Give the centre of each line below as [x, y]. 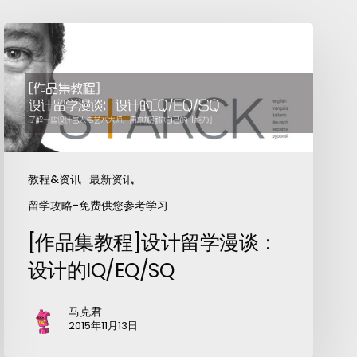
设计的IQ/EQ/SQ [101, 271]
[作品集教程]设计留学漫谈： [153, 243]
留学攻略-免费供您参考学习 [98, 206]
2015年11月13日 [103, 326]
